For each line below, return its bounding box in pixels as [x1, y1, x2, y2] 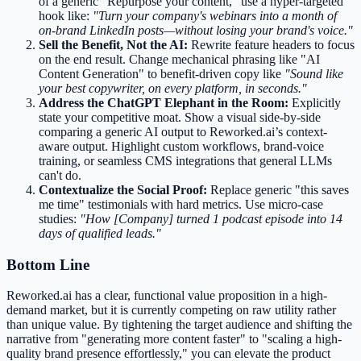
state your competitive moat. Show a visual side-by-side [39, 110, 321, 124]
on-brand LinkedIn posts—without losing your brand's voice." [39, 23, 353, 37]
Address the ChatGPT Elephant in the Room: [39, 95, 288, 110]
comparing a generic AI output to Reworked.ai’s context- [39, 124, 327, 139]
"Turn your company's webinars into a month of [93, 8, 337, 23]
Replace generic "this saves [207, 182, 349, 197]
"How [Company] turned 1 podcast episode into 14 [80, 211, 342, 226]
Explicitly [288, 95, 341, 110]
